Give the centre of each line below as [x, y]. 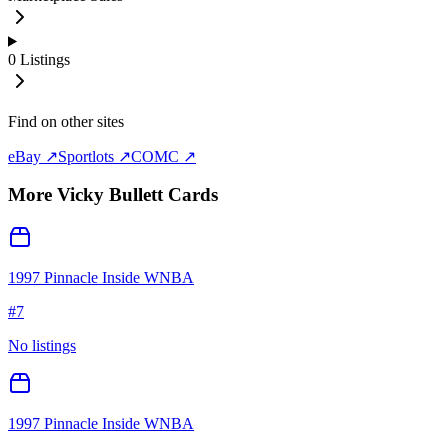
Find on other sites [66, 121]
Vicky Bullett [110, 195]
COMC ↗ [163, 156]
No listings [42, 346]
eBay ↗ [33, 156]
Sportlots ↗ [94, 156]
